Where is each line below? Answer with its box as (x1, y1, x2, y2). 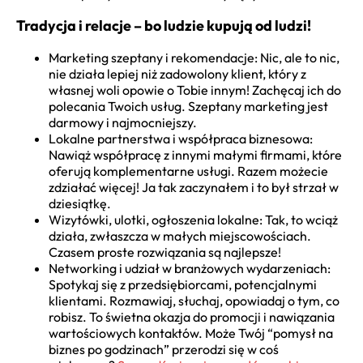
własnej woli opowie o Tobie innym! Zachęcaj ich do (49, 82, 341, 99)
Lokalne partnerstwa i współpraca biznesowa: (49, 130, 313, 147)
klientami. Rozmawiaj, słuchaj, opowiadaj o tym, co (49, 293, 340, 310)
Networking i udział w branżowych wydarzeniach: (49, 260, 331, 277)
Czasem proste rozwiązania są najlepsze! (49, 244, 281, 261)
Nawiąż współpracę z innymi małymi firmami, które (49, 147, 342, 164)
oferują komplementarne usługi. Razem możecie (49, 163, 328, 180)
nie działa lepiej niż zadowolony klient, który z (49, 66, 306, 83)
